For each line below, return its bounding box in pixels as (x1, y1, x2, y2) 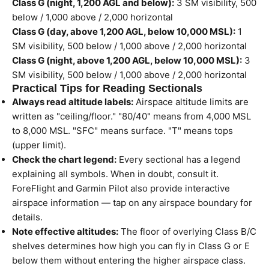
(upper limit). (12, 139, 66, 151)
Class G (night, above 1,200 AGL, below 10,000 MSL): (12, 55, 242, 66)
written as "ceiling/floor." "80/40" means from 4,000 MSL (12, 110, 251, 122)
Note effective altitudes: (12, 226, 118, 237)
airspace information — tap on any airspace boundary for (12, 197, 252, 208)
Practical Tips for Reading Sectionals (12, 82, 202, 94)
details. (12, 211, 43, 223)
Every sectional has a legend (116, 154, 240, 165)
